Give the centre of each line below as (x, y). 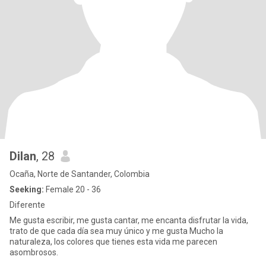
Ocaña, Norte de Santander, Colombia (80, 174)
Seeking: (27, 189)
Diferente (27, 205)
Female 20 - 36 (72, 189)
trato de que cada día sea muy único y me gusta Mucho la (116, 231)
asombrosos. (34, 252)
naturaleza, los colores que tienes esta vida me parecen (113, 242)
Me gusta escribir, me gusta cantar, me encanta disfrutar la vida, (129, 220)
